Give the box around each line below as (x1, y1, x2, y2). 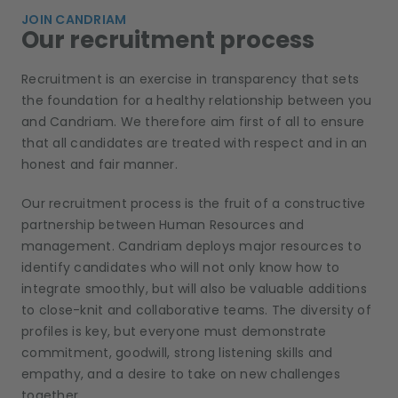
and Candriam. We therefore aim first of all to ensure (21, 113, 365, 131)
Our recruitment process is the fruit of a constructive (21, 195, 366, 213)
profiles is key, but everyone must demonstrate (21, 322, 327, 341)
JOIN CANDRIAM (21, 11, 127, 29)
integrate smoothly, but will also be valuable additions (21, 280, 367, 298)
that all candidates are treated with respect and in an (21, 134, 368, 153)
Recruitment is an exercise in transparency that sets (21, 70, 359, 89)
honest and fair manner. (21, 155, 178, 174)
